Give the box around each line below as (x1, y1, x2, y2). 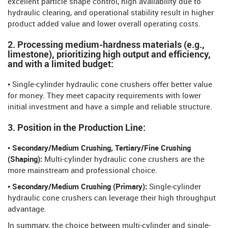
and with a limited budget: (8, 60, 113, 70)
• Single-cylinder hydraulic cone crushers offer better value (8, 81, 212, 90)
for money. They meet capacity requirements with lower (8, 92, 201, 101)
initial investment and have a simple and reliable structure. (8, 103, 212, 112)
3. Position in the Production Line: (8, 123, 146, 133)
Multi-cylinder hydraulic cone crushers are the (42, 156, 205, 164)
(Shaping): (8, 156, 42, 164)
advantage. (8, 206, 46, 214)
